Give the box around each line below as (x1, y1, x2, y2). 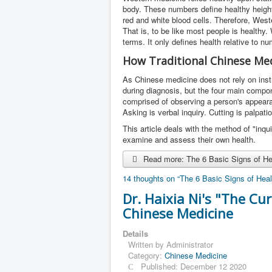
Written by (128, 238, 166, 250)
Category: (128, 249, 165, 261)
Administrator (166, 238, 213, 250)
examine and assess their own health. (123, 133, 256, 145)
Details (123, 227, 148, 239)
